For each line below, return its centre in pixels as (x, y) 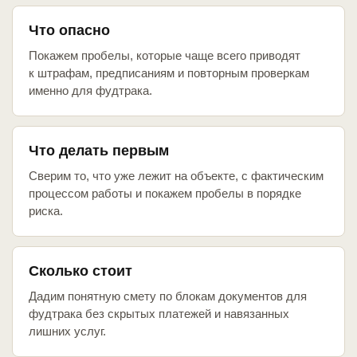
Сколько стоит (80, 271)
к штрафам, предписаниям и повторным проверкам (169, 73)
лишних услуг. (67, 331)
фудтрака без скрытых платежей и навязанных (159, 314)
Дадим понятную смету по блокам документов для (168, 296)
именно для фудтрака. (90, 91)
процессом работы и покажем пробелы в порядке (165, 194)
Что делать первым (99, 151)
